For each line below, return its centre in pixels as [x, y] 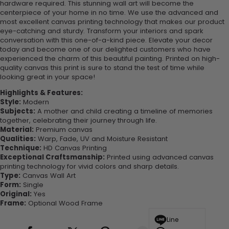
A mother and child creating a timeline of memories [124, 111]
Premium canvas [63, 130]
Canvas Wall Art [48, 176]
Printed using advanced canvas [159, 157]
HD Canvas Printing [74, 148]
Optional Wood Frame [64, 203]
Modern [35, 102]
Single [32, 185]
